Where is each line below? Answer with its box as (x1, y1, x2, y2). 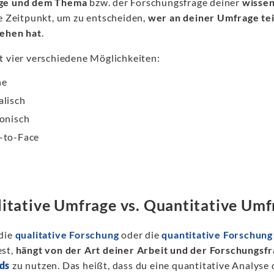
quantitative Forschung (161, 229, 273, 240)
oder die (119, 229, 162, 240)
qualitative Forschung (15, 229, 119, 240)
